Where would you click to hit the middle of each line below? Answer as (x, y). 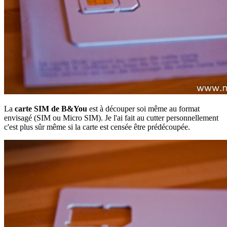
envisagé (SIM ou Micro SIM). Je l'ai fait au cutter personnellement (111, 118)
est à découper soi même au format (143, 109)
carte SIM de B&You (51, 109)
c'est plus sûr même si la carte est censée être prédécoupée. (97, 127)
